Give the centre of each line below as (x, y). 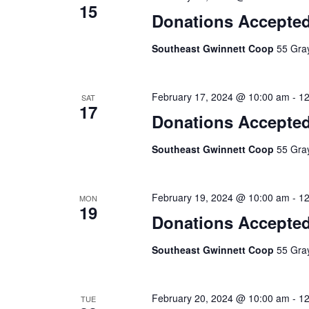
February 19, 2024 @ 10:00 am (220, 197)
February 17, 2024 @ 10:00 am (220, 97)
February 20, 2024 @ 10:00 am (220, 298)
